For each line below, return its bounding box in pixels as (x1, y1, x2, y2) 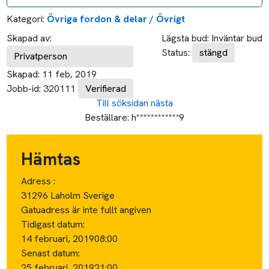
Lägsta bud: (161, 31, 209, 44)
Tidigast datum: (21, 217, 85, 231)
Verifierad (85, 82, 127, 95)
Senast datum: (21, 246, 80, 259)
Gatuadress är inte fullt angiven (21, 203, 152, 216)
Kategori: (7, 12, 45, 25)
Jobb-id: (7, 82, 41, 95)
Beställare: (85, 110, 129, 124)
